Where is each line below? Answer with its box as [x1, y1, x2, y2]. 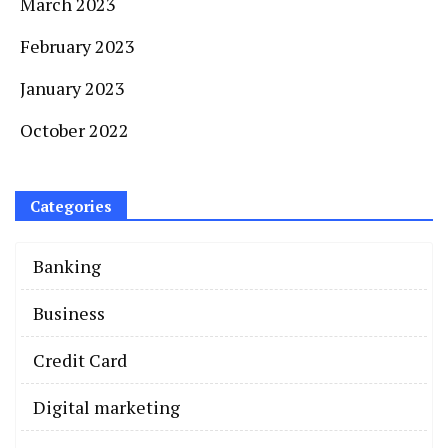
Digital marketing [33, 394, 180, 419]
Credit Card [33, 347, 127, 372]
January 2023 [20, 75, 125, 100]
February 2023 [20, 33, 135, 58]
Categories [30, 195, 112, 216]
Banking [33, 253, 101, 278]
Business [33, 300, 105, 325]
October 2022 [20, 117, 129, 142]
